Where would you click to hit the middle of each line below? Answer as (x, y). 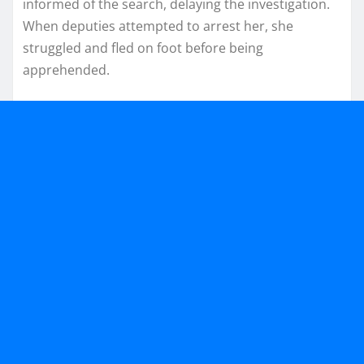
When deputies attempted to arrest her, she (158, 26)
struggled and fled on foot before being (143, 48)
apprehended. (66, 70)
